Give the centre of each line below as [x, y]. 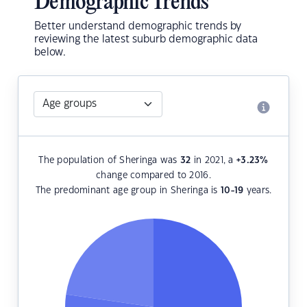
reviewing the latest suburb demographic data [146, 40]
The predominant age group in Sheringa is [128, 191]
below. [50, 53]
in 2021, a [213, 161]
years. [258, 191]
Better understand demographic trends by [138, 27]
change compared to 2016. [153, 176]
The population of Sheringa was [110, 161]
